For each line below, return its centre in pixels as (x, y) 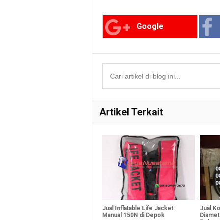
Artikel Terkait (131, 112)
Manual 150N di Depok (133, 215)
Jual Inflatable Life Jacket (138, 208)
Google (150, 26)
